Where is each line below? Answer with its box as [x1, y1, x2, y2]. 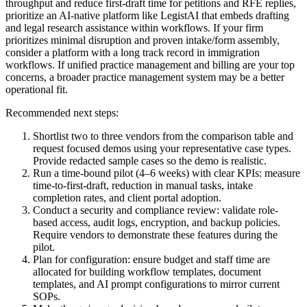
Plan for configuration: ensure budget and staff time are [33, 253, 270, 265]
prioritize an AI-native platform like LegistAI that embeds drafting [5, 9, 289, 21]
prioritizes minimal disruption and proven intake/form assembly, [5, 34, 280, 46]
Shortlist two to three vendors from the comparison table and [33, 130, 293, 142]
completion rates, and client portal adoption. [33, 191, 221, 204]
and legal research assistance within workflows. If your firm [5, 21, 263, 34]
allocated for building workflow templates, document [33, 265, 261, 278]
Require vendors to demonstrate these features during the [33, 228, 278, 241]
